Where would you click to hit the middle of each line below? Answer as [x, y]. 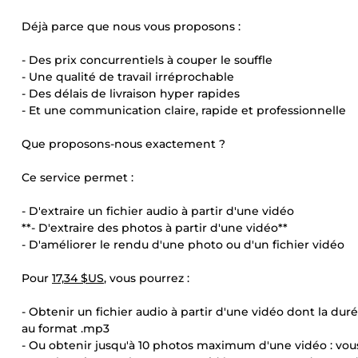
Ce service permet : [78, 177]
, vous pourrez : [147, 278]
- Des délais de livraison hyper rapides [131, 93]
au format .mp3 [66, 328]
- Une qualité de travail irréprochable [128, 77]
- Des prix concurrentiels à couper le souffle [147, 60]
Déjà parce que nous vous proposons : [131, 26]
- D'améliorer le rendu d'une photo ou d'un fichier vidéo [183, 245]
